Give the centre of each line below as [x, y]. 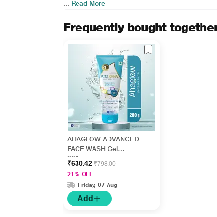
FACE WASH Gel [92, 149]
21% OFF [80, 174]
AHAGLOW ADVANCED [103, 139]
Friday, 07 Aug [97, 185]
